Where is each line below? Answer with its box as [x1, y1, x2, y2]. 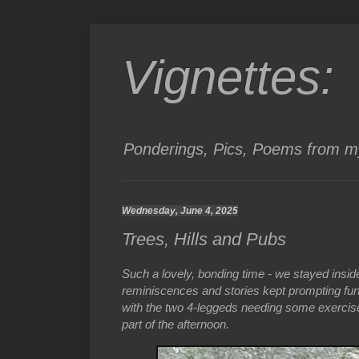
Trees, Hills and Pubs [122, 229, 286, 250]
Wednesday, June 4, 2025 [122, 204, 238, 216]
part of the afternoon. [122, 317, 229, 332]
